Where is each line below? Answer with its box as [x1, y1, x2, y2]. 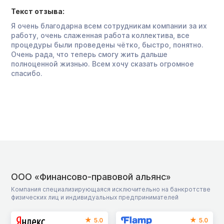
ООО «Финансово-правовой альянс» [11, 171, 171, 182]
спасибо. [11, 68, 42, 77]
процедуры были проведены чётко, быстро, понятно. [11, 40, 203, 49]
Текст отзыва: [11, 6, 64, 15]
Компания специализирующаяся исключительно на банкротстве [11, 185, 210, 193]
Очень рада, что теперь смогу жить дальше [11, 49, 167, 58]
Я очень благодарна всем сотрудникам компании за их [11, 21, 207, 30]
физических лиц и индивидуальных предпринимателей [11, 193, 178, 201]
